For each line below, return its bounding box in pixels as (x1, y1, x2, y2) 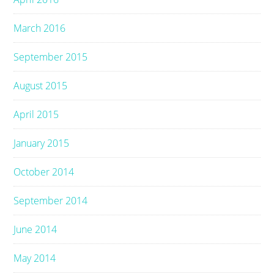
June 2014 (13, 222, 57, 236)
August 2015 (13, 78, 68, 92)
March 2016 (13, 21, 66, 35)
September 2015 (13, 50, 88, 64)
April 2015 (13, 107, 59, 121)
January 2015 (13, 136, 70, 150)
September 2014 (13, 193, 88, 207)
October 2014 (13, 165, 75, 179)
